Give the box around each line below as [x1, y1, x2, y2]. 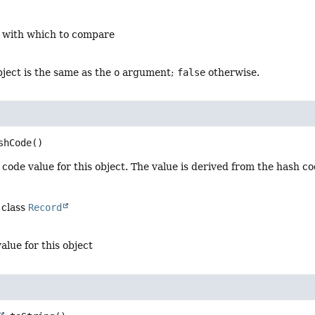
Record [28, 202, 63, 214]
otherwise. [205, 66, 260, 78]
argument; [120, 66, 178, 78]
